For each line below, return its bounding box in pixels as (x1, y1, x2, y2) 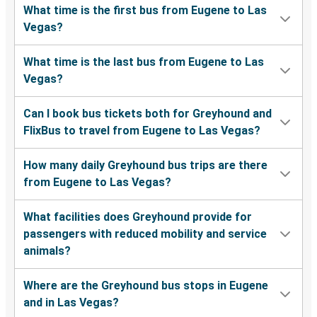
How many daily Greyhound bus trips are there (23, 158, 267, 173)
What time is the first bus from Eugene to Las (23, 4, 267, 18)
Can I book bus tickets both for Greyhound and (23, 107, 272, 121)
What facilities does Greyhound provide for (23, 210, 252, 224)
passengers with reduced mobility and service (23, 227, 267, 241)
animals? (23, 244, 71, 258)
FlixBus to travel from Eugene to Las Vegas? (23, 124, 260, 138)
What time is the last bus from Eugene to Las (23, 55, 264, 69)
